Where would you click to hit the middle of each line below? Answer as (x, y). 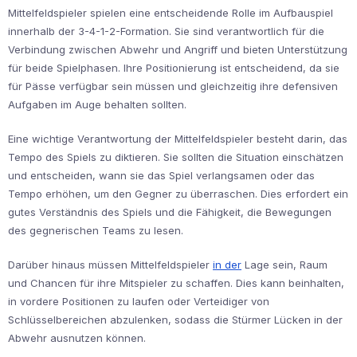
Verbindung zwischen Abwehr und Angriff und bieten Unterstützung (178, 49)
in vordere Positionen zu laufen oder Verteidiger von (139, 301)
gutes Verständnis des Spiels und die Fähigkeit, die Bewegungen (170, 212)
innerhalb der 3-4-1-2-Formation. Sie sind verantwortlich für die (166, 31)
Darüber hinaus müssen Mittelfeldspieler (110, 264)
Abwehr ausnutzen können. (77, 337)
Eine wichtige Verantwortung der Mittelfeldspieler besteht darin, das (178, 138)
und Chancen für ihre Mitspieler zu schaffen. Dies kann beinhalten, (176, 282)
